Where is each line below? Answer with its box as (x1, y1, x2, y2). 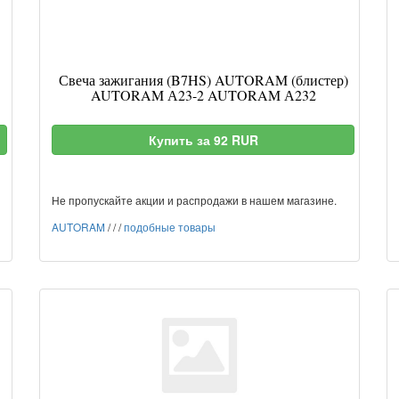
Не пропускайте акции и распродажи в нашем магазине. (52, 192, 337, 208)
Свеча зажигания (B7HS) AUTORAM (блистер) (58, 70, 348, 89)
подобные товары (124, 219, 216, 234)
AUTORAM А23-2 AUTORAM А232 (90, 85, 316, 104)
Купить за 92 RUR (148, 131, 258, 149)
